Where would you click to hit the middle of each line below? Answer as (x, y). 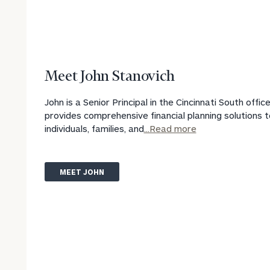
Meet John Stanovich (109, 77)
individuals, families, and (94, 128)
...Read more (170, 128)
